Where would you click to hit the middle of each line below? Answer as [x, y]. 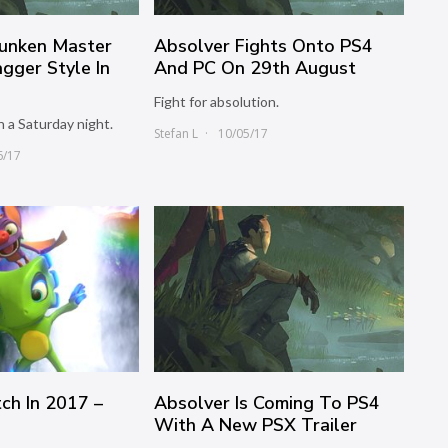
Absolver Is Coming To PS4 [267, 402]
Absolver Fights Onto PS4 [264, 45]
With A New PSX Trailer [256, 424]
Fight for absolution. [217, 101]
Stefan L [176, 133]
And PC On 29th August [255, 67]
